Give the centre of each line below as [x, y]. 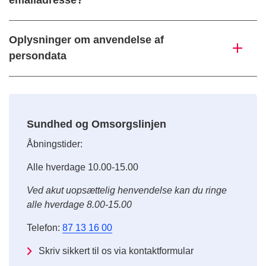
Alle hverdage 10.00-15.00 [83, 167]
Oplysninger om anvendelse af [86, 40]
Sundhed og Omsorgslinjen [96, 124]
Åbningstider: [55, 144]
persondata [38, 56]
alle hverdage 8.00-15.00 [80, 205]
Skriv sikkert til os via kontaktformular [116, 251]
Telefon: [45, 228]
